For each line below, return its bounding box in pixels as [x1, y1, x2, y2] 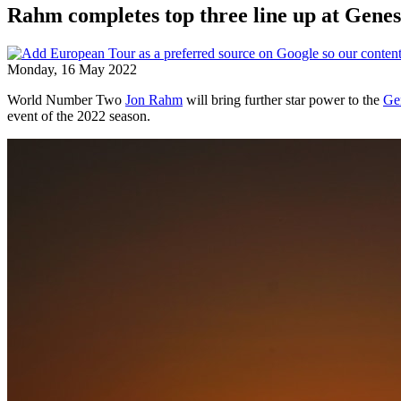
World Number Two [7, 91, 125, 107]
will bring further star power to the [183, 91, 383, 107]
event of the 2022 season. [7, 107, 150, 124]
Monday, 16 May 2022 [7, 61, 137, 77]
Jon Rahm [125, 91, 183, 107]
